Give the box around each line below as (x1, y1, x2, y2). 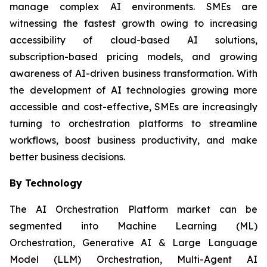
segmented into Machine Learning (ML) (10, 220, 257, 232)
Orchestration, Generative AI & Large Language (10, 237, 257, 249)
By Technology (10, 177, 82, 190)
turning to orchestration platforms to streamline (10, 117, 257, 130)
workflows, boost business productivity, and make (10, 134, 257, 147)
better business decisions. (10, 151, 125, 163)
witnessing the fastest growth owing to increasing (10, 17, 257, 30)
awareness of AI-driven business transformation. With (10, 67, 257, 80)
